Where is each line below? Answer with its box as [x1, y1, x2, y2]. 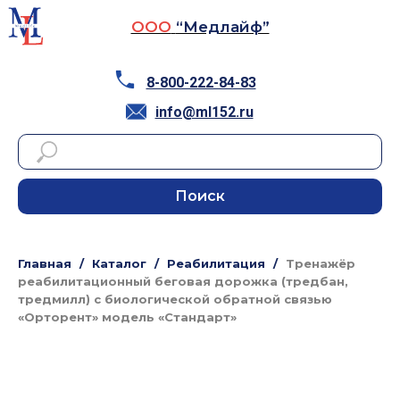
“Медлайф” [175, 18, 270, 36]
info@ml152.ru [154, 103, 254, 121]
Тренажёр [286, 256, 355, 271]
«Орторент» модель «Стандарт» [18, 310, 237, 324]
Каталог [92, 256, 146, 271]
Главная [18, 256, 71, 271]
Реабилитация [167, 256, 265, 271]
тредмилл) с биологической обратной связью [18, 292, 332, 306]
